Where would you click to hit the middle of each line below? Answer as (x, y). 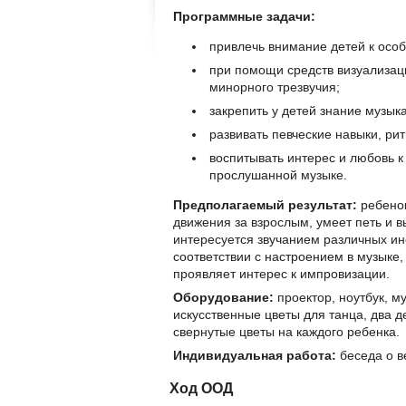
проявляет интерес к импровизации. (281, 274)
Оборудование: (223, 298)
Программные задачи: (244, 17)
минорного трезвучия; (275, 87)
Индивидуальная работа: (255, 356)
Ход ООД (201, 387)
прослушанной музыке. (278, 175)
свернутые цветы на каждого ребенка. (286, 332)
